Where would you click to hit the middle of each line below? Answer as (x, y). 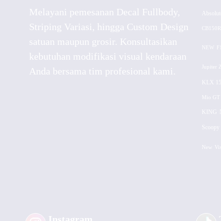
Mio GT (211, 97)
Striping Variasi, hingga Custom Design (109, 27)
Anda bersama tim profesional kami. (102, 71)
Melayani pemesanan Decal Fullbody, (104, 12)
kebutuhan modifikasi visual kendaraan (108, 56)
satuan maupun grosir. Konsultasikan (103, 41)
